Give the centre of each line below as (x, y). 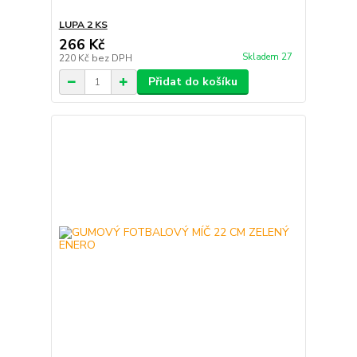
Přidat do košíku (192, 82)
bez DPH (112, 59)
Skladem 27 (268, 57)
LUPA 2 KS (83, 25)
